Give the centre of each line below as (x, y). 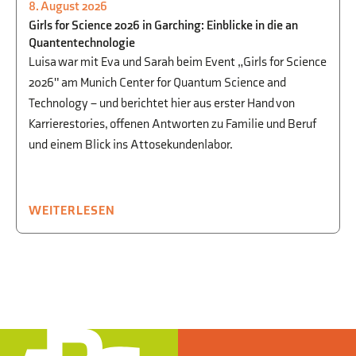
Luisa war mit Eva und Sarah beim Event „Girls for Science (178, 63)
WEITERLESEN (72, 211)
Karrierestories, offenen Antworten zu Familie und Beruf (172, 125)
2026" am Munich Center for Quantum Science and (157, 83)
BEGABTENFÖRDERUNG (171, 15)
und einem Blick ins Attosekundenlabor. (131, 145)
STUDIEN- (278, 15)
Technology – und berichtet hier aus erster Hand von (162, 104)
